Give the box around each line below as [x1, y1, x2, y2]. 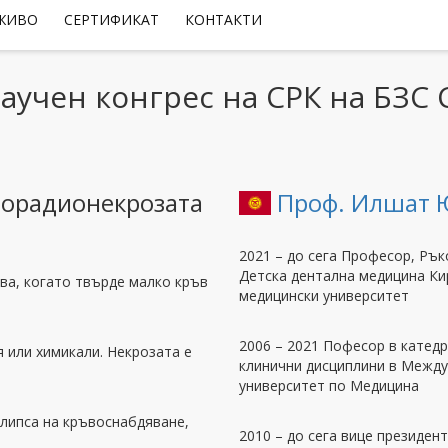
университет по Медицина [239, 376, 419, 395]
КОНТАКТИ [185, 10, 262, 29]
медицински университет [239, 286, 409, 305]
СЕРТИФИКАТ [64, 10, 159, 29]
